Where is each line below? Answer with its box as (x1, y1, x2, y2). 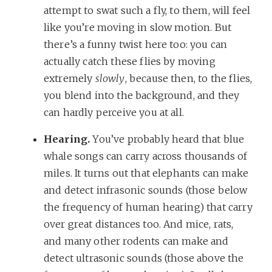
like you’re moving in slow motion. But (44, 21, 232, 33)
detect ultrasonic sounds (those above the (44, 251, 244, 264)
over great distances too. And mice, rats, (44, 217, 234, 230)
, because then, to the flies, (124, 72, 253, 84)
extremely (44, 72, 95, 84)
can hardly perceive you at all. (44, 106, 184, 118)
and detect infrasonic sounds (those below (44, 183, 248, 196)
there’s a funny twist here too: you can (44, 38, 228, 50)
